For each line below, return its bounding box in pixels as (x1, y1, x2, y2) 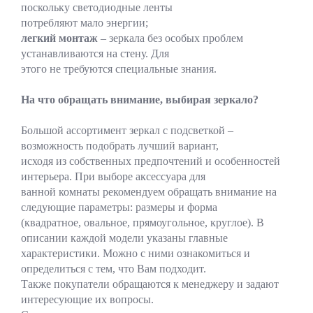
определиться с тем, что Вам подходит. (21, 263, 206, 275)
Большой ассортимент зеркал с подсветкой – (21, 124, 233, 136)
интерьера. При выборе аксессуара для (21, 170, 205, 182)
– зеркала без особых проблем (98, 32, 243, 44)
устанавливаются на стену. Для (21, 48, 169, 59)
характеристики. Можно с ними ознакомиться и (21, 247, 250, 259)
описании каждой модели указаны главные (21, 232, 228, 244)
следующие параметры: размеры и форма (21, 201, 217, 213)
